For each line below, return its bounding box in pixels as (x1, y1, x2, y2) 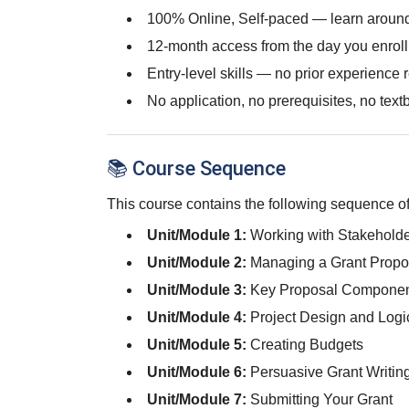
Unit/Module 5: (147, 337, 250, 352)
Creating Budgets (250, 337, 363, 352)
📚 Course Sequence (107, 157, 286, 180)
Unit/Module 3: (147, 282, 250, 298)
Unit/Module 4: (147, 309, 250, 325)
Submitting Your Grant (250, 392, 393, 407)
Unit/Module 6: (147, 364, 250, 380)
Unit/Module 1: (147, 227, 250, 243)
